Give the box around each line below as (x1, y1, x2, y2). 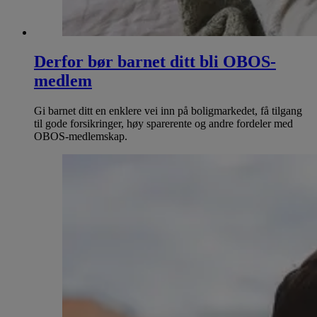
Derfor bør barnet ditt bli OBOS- (34, 52, 276, 71)
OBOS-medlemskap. (34, 130, 127, 143)
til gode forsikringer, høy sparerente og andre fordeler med (34, 117, 293, 130)
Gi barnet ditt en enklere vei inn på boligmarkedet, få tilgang (34, 105, 302, 117)
